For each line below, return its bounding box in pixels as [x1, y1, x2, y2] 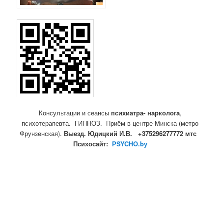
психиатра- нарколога [110, 108, 180, 117]
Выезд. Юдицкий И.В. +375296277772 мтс [62, 128, 200, 138]
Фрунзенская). [20, 128, 62, 138]
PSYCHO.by [111, 138, 147, 148]
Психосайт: [73, 138, 112, 148]
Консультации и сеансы [38, 108, 111, 117]
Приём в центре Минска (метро [106, 118, 198, 128]
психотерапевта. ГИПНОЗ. [22, 118, 104, 128]
